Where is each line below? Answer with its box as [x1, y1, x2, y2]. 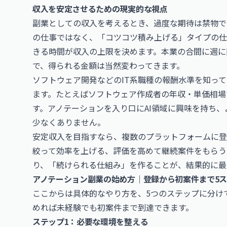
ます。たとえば [32, 88, 88, 100]
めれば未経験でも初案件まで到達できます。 [32, 201, 194, 213]
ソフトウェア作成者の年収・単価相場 [88, 88, 226, 100]
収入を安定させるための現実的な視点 [32, 3, 168, 15]
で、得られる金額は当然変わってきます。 [32, 59, 184, 71]
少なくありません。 [32, 116, 105, 128]
